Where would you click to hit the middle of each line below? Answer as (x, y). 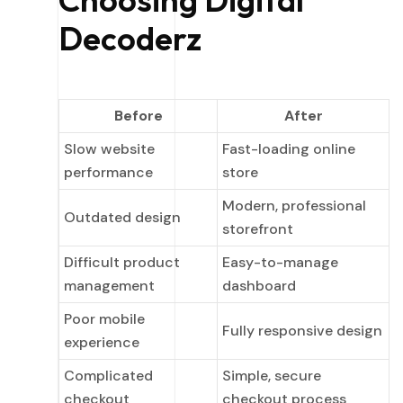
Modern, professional (294, 206)
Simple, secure (272, 376)
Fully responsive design (302, 331)
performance (108, 173)
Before (138, 116)
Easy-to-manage (280, 263)
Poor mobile (104, 319)
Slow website (109, 149)
